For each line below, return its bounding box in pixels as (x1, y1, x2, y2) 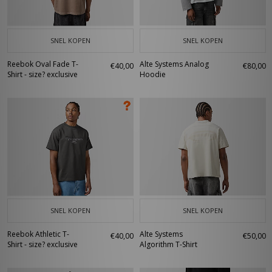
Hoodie (140, 69, 166, 80)
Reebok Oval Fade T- (7, 59, 78, 69)
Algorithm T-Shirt (140, 239, 197, 250)
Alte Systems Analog (140, 59, 209, 69)
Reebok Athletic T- (7, 229, 69, 239)
